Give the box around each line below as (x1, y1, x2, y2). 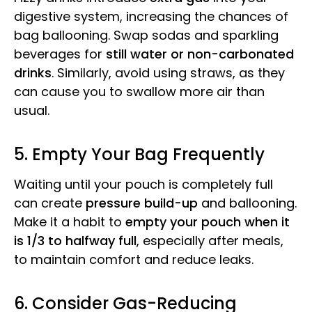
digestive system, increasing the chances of (14, 8, 288, 26)
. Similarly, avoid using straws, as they (52, 64, 285, 82)
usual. (14, 102, 49, 120)
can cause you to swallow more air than (14, 83, 265, 101)
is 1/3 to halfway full (14, 231, 136, 249)
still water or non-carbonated (106, 45, 294, 63)
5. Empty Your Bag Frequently (14, 143, 265, 166)
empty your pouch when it (125, 212, 290, 231)
